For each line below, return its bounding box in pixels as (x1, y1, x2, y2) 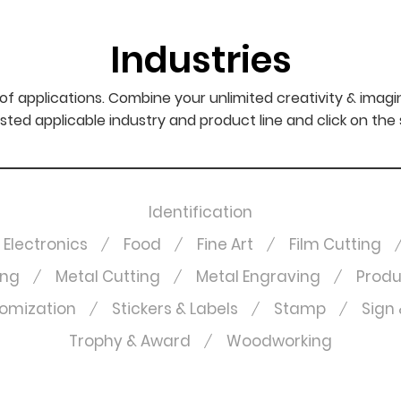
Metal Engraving (196, 266, 320, 287)
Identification (149, 201, 252, 223)
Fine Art (196, 234, 253, 255)
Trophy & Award (69, 330, 191, 352)
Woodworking (226, 330, 332, 352)
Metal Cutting (55, 266, 160, 287)
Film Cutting (288, 234, 381, 255)
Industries (109, 35, 292, 85)
